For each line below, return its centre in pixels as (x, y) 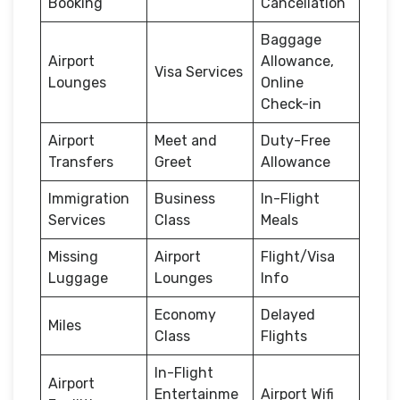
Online (282, 82)
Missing (73, 256)
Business (185, 198)
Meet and (186, 140)
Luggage (78, 278)
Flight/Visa (298, 256)
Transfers (81, 162)
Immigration (89, 198)
